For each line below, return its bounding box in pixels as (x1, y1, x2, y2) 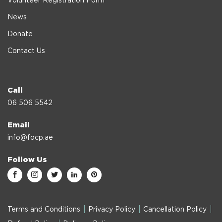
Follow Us (7, 156, 47, 164)
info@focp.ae (7, 134, 53, 141)
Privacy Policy (88, 206, 135, 213)
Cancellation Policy (143, 206, 207, 213)
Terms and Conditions (7, 206, 80, 213)
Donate (7, 30, 33, 38)
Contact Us (7, 47, 45, 55)
